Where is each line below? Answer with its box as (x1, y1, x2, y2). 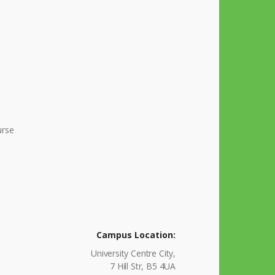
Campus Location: (96, 229, 176, 241)
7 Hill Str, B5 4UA (110, 260, 176, 272)
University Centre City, (91, 247, 176, 259)
